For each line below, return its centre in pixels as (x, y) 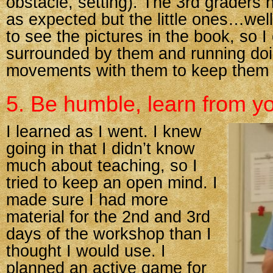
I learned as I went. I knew (104, 132)
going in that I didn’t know (101, 149)
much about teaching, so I (102, 166)
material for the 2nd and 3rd (108, 217)
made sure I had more (87, 200)
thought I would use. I (86, 251)
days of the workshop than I (109, 234)
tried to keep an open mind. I (112, 183)
